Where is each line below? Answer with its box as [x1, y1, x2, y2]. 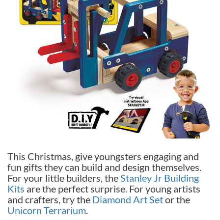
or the [163, 193, 190, 205]
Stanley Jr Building [120, 171, 199, 184]
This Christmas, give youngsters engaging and [7, 150, 199, 162]
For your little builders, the [7, 171, 120, 184]
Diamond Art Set [92, 193, 163, 205]
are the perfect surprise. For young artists [25, 182, 200, 194]
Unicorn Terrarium [7, 204, 86, 216]
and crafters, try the [7, 193, 92, 205]
